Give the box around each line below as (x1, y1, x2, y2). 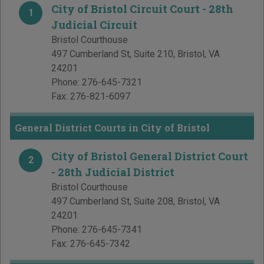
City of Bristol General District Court (51, 149, 248, 164)
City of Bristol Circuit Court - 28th (51, 2, 233, 16)
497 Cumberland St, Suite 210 (51, 48, 173, 60)
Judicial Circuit (51, 18, 137, 32)
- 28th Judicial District (51, 165, 174, 180)
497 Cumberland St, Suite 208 (51, 196, 173, 207)
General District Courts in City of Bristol (15, 121, 210, 134)
